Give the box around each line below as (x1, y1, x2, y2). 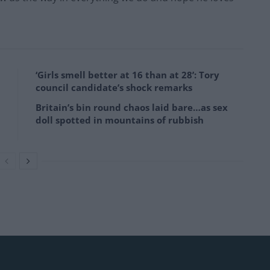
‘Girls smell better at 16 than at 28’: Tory (36, 69, 219, 81)
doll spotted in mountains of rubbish (36, 114, 204, 127)
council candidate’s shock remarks (36, 81, 192, 94)
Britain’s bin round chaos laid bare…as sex (36, 101, 228, 114)
